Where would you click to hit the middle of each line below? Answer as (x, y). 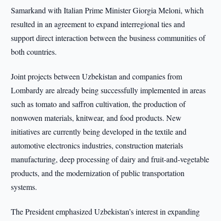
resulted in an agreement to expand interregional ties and (98, 24)
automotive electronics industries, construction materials (97, 145)
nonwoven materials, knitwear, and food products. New (96, 118)
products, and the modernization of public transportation (98, 173)
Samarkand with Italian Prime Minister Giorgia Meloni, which (108, 10)
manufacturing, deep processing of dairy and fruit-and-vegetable (110, 159)
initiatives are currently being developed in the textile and (99, 131)
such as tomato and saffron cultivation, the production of (98, 104)
